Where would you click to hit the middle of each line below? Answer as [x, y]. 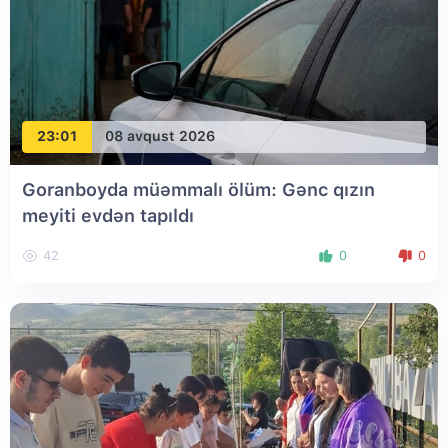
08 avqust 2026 [160, 136]
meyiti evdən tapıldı [108, 215]
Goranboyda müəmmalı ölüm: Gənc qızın [198, 189]
